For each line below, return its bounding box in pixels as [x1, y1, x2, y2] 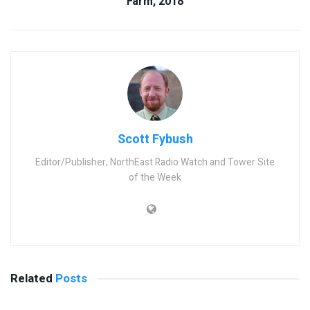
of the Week [129, 170, 181, 185]
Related [10, 270, 53, 288]
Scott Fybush [117, 130, 193, 149]
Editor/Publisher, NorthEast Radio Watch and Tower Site [35, 155, 275, 170]
